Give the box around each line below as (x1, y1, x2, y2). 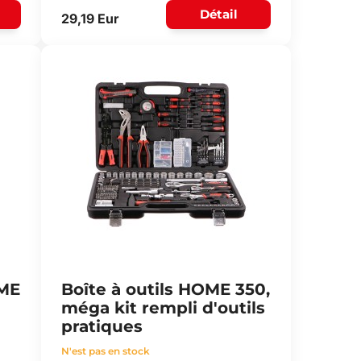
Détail (199, 6, 238, 22)
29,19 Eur (60, 10, 118, 27)
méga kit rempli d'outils (60, 298, 265, 317)
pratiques (60, 317, 143, 336)
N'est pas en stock (60, 345, 150, 357)
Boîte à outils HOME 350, (60, 280, 270, 299)
